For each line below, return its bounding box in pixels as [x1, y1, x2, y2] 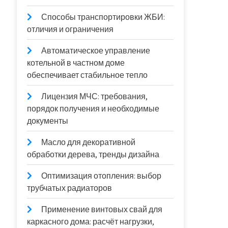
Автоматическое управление [41, 45, 151, 56]
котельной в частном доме [27, 58, 125, 68]
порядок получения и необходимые [27, 103, 160, 114]
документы [27, 116, 69, 126]
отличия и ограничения [27, 24, 114, 35]
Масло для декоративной [41, 137, 136, 148]
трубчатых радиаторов [27, 183, 112, 193]
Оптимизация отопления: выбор [41, 170, 162, 181]
